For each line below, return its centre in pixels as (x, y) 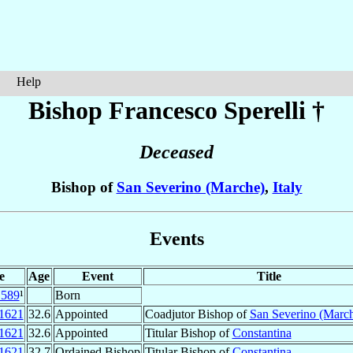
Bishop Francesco (126, 110)
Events (176, 238)
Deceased (176, 152)
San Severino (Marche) (190, 188)
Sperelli (265, 110)
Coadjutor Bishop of (197, 314)
